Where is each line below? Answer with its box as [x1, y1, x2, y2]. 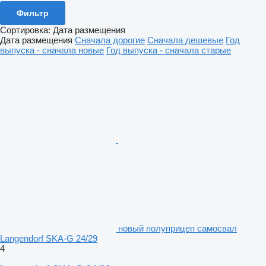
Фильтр [17, 8, 49, 18]
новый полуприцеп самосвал [118, 223, 237, 233]
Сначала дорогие [75, 34, 145, 45]
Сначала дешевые [147, 34, 223, 45]
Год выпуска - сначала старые [106, 45, 231, 55]
